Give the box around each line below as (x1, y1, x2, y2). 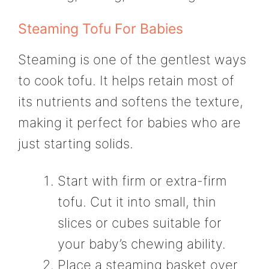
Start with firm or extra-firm (58, 172, 227, 189)
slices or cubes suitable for (58, 214, 222, 231)
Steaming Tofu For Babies (18, 20, 183, 38)
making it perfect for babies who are (18, 115, 241, 131)
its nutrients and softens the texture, (18, 94, 243, 110)
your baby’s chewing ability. (58, 235, 226, 252)
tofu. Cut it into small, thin (58, 193, 216, 210)
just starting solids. (18, 136, 133, 152)
